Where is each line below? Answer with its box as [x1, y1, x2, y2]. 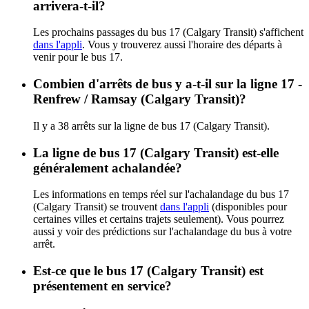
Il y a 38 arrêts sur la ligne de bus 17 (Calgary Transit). [33, 119, 270, 132]
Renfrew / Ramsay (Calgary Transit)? [33, 92, 246, 107]
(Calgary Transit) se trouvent [33, 201, 160, 213]
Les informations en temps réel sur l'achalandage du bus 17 [33, 188, 289, 201]
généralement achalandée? [33, 160, 182, 175]
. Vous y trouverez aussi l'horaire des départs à [82, 39, 282, 51]
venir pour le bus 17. [33, 51, 123, 63]
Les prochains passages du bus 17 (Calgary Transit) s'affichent [33, 26, 303, 39]
